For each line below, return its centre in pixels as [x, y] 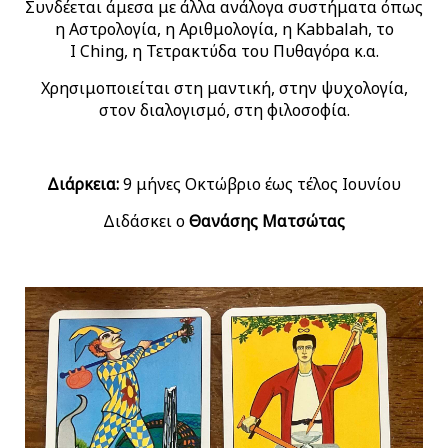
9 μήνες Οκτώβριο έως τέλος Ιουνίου [260, 184]
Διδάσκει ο [146, 221]
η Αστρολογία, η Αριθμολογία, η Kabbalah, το [224, 29]
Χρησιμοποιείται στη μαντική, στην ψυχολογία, [224, 88]
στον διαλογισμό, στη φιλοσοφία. [224, 110]
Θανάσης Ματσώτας [267, 221]
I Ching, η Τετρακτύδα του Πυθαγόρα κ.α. [224, 51]
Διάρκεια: [83, 184]
